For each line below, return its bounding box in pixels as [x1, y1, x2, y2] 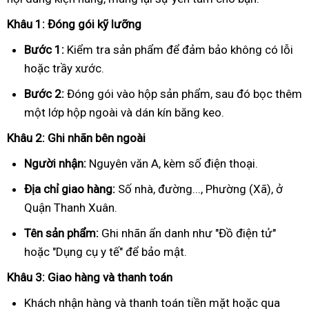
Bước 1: [24, 42, 64, 57]
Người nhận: [24, 156, 86, 170]
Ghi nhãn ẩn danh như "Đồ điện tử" [99, 226, 276, 240]
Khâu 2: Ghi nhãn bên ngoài [7, 130, 146, 145]
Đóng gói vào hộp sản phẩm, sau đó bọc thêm [64, 86, 302, 101]
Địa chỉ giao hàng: [24, 181, 115, 196]
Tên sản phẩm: [24, 226, 99, 240]
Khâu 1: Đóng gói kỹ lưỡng [7, 17, 141, 31]
